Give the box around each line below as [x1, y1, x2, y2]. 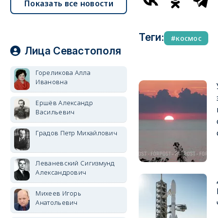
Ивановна [36, 77, 68, 86]
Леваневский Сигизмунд [36, 159, 115, 167]
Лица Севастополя [24, 45, 122, 57]
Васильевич [36, 108, 75, 116]
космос [176, 34, 202, 43]
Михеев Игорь [36, 189, 82, 198]
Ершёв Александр [36, 98, 93, 107]
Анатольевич [36, 198, 78, 207]
